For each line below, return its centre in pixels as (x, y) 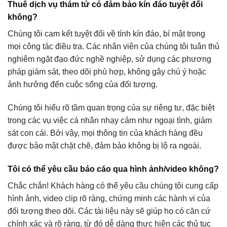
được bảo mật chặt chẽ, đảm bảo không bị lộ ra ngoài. (104, 145)
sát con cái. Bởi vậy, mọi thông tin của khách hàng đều (105, 133)
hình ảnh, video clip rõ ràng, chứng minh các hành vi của (109, 198)
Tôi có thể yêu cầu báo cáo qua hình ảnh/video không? (113, 169)
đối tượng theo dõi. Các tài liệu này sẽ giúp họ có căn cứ (109, 211)
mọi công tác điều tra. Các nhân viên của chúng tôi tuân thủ (113, 47)
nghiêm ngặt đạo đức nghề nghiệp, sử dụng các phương (109, 59)
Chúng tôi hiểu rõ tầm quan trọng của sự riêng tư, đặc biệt (111, 107)
